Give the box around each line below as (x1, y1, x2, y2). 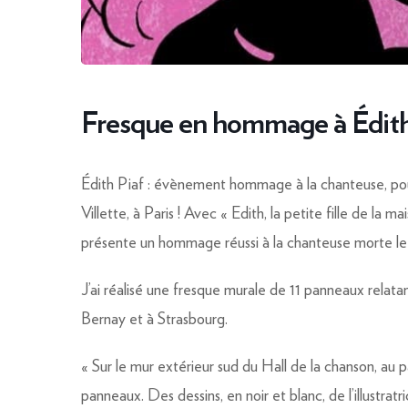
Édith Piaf (81, 173, 144, 193)
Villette (81, 202, 127, 222)
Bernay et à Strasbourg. (81, 308, 228, 328)
